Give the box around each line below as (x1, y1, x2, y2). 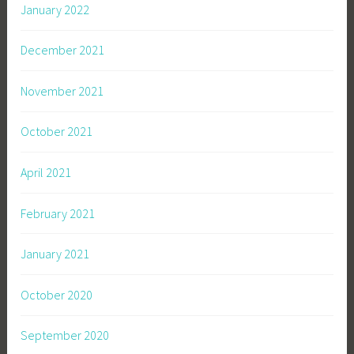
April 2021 (21, 164, 72, 181)
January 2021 (21, 246, 90, 262)
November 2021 (21, 82, 104, 99)
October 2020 (21, 286, 93, 303)
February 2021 (21, 205, 96, 221)
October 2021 (21, 123, 93, 140)
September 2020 (21, 327, 110, 344)
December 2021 (21, 42, 105, 58)
